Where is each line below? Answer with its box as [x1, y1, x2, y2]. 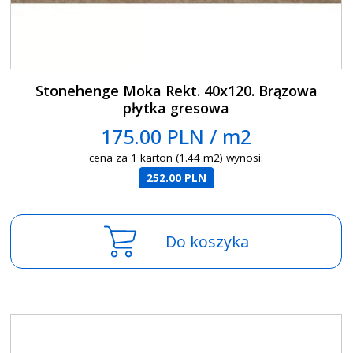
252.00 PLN [146, 171, 206, 186]
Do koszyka [165, 231, 249, 253]
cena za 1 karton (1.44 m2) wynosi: [89, 150, 264, 165]
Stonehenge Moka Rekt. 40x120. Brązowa [35, 81, 318, 101]
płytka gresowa [123, 98, 230, 118]
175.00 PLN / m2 [101, 123, 252, 150]
